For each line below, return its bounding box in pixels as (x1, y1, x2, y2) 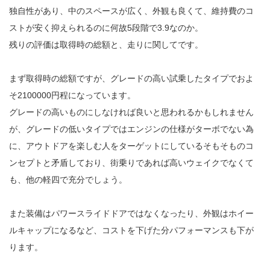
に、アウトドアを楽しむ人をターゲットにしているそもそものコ (9, 140, 254, 151)
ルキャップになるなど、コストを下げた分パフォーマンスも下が (9, 225, 254, 235)
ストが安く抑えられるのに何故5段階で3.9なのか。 (9, 22, 203, 33)
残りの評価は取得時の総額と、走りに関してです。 (9, 39, 203, 49)
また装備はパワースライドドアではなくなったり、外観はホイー (9, 208, 254, 218)
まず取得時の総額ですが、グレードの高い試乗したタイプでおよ (9, 73, 254, 83)
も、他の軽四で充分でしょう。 (9, 174, 127, 184)
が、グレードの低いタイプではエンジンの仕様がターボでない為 (9, 124, 254, 134)
